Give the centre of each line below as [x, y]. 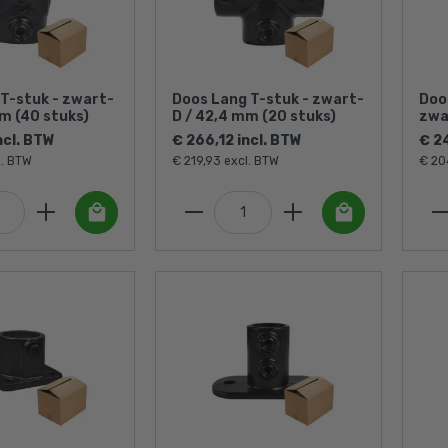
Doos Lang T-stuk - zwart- [268, 99]
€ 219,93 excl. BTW [225, 160]
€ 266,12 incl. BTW [237, 140]
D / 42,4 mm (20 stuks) [254, 116]
